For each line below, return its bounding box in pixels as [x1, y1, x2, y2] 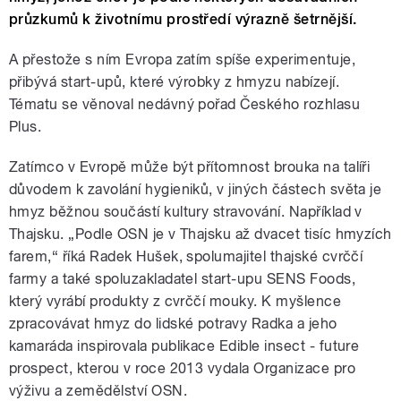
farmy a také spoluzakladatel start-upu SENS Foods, [9, 270, 356, 288]
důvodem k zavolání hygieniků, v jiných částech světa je [9, 181, 382, 199]
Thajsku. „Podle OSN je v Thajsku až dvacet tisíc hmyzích [9, 226, 392, 243]
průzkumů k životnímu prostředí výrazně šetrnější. [9, 11, 357, 29]
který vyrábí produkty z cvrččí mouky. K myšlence [9, 293, 342, 311]
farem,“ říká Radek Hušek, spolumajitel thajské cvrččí [9, 248, 363, 266]
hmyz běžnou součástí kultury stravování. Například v [9, 203, 363, 221]
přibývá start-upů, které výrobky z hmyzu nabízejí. [9, 73, 340, 91]
